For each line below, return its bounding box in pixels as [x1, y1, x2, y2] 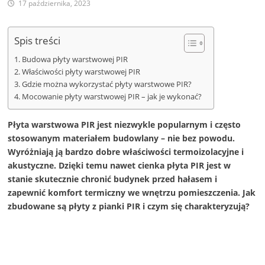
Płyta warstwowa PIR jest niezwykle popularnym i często [8, 119, 241, 131]
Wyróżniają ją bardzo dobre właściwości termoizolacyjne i [8, 146, 244, 158]
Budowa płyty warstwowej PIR [21, 54, 128, 65]
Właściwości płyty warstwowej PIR [21, 67, 140, 77]
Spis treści [14, 34, 61, 48]
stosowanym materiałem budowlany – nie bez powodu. [8, 132, 235, 144]
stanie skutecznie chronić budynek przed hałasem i [8, 173, 218, 185]
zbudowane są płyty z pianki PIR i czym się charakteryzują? [8, 201, 250, 212]
